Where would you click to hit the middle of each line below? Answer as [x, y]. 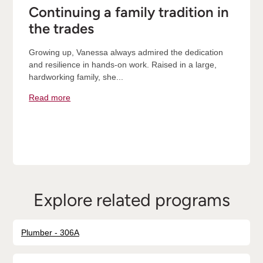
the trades [62, 29]
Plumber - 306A [50, 233]
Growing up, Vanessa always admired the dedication [126, 52]
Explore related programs [131, 200]
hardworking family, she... [76, 77]
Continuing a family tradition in [129, 12]
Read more [50, 97]
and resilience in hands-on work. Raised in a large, [123, 64]
